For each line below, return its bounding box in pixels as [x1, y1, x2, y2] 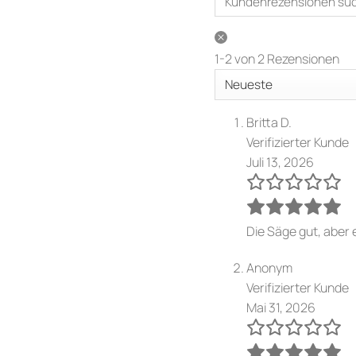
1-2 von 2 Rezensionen [215, 49, 340, 68]
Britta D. [246, 113, 292, 131]
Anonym [246, 258, 293, 277]
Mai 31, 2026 [246, 298, 316, 316]
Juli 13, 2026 [246, 153, 315, 171]
